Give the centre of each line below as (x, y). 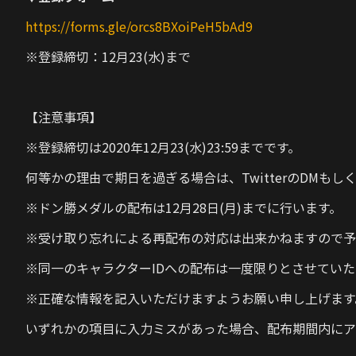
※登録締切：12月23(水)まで (108, 56)
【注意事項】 (64, 117)
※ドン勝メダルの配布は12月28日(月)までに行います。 (184, 207)
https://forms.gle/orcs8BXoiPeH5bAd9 (139, 26)
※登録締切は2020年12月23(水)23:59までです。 (163, 147)
